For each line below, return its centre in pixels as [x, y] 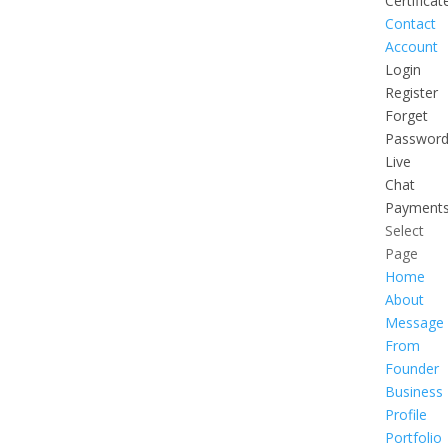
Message [414, 322]
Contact [410, 23]
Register [411, 92]
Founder [411, 368]
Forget [406, 115]
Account [411, 46]
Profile [405, 414]
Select [404, 230]
